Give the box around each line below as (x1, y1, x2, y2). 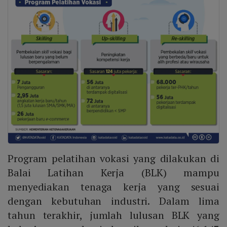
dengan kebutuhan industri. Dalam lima (8, 194, 219, 208)
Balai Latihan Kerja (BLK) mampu (8, 166, 219, 180)
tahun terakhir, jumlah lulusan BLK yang (8, 208, 219, 222)
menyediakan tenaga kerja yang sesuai (8, 180, 219, 194)
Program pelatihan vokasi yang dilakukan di (8, 152, 219, 166)
